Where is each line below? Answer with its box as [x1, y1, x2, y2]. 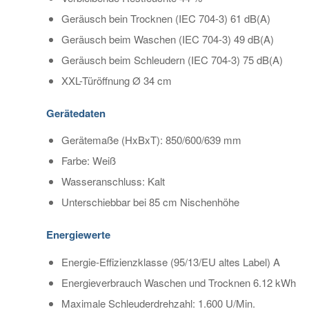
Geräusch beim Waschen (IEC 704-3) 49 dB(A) [61, 31, 274, 46]
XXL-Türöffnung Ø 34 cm [61, 72, 172, 88]
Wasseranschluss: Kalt [61, 174, 165, 189]
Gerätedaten [46, 105, 106, 121]
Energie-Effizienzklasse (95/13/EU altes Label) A [61, 255, 280, 269]
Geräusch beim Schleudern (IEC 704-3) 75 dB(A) [61, 52, 283, 67]
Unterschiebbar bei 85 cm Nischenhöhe [61, 195, 239, 210]
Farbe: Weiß [61, 153, 116, 168]
